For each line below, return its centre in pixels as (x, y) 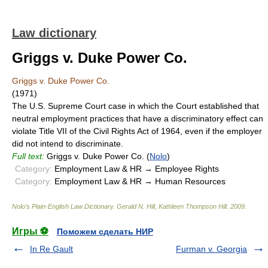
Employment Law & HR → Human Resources (139, 181)
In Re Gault (51, 249)
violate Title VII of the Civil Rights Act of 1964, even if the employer (137, 131)
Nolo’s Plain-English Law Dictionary (63, 206)
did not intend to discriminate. (68, 144)
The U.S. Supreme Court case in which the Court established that (135, 106)
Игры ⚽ (30, 231)
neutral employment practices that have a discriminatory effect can (138, 118)
